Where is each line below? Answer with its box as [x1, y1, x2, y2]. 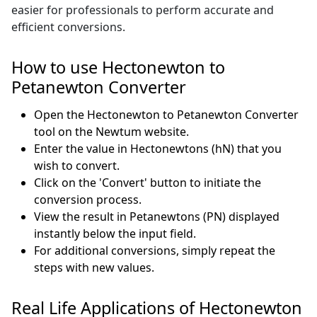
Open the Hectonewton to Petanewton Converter [34, 107, 299, 123]
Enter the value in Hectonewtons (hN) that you [34, 141, 282, 157]
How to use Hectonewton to [11, 56, 226, 79]
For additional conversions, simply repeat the [34, 243, 276, 259]
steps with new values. [34, 260, 155, 276]
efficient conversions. [11, 19, 126, 35]
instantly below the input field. [34, 226, 197, 242]
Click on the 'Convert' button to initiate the [34, 175, 262, 191]
